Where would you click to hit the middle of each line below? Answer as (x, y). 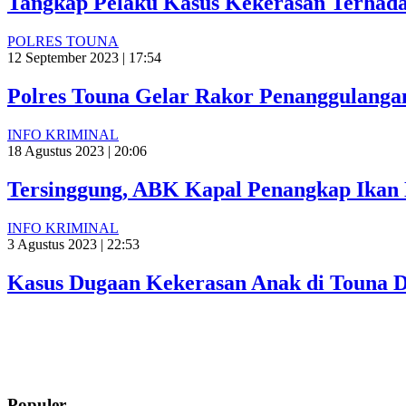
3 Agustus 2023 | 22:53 (73, 244)
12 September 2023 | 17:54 (84, 58)
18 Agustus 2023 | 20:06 (77, 150)
